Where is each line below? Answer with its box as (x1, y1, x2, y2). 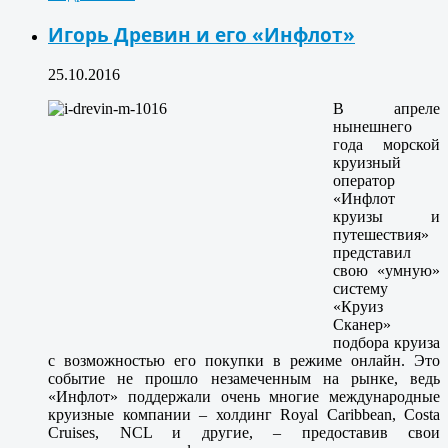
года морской (333, 135, 440, 153)
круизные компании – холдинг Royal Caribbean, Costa (48, 405, 440, 423)
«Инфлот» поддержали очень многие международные (48, 387, 440, 405)
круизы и (333, 207, 440, 225)
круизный (333, 153, 401, 171)
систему (333, 279, 388, 297)
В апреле (333, 99, 440, 117)
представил (333, 243, 411, 261)
